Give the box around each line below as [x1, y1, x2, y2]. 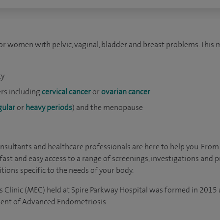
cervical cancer [42, 86, 91, 97]
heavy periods [26, 102, 72, 112]
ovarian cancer [101, 86, 150, 97]
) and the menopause [72, 102, 143, 112]
